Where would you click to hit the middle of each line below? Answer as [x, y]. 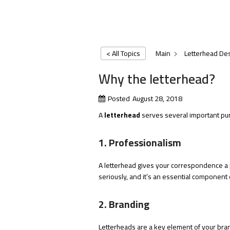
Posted [119, 99]
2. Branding [124, 205]
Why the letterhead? [157, 79]
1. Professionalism [140, 143]
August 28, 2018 [157, 99]
